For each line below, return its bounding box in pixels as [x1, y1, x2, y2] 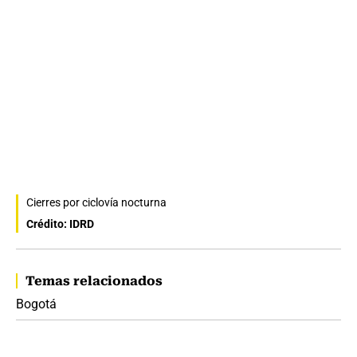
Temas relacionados [25, 273, 163, 289]
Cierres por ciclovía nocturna [26, 196, 167, 210]
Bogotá [16, 296, 57, 312]
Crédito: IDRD [26, 218, 94, 231]
